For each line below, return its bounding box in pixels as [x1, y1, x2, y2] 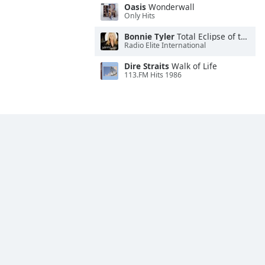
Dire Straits [124, 60, 169, 72]
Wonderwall [146, 1, 195, 12]
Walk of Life [169, 60, 217, 72]
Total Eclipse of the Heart [174, 31, 241, 42]
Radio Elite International [124, 40, 206, 51]
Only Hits [124, 11, 155, 21]
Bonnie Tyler [124, 31, 174, 42]
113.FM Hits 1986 [124, 70, 182, 80]
